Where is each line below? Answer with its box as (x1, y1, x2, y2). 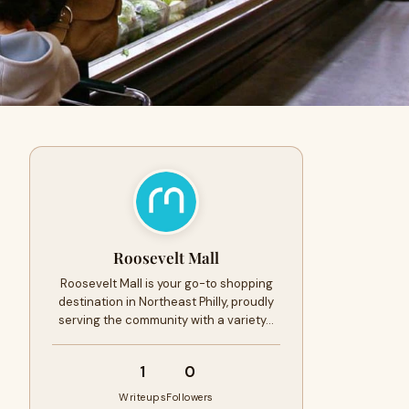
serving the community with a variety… (58, 312, 274, 328)
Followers (166, 391, 214, 404)
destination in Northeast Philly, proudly (58, 294, 274, 309)
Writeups (119, 391, 167, 404)
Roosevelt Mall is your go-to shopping (59, 276, 273, 291)
